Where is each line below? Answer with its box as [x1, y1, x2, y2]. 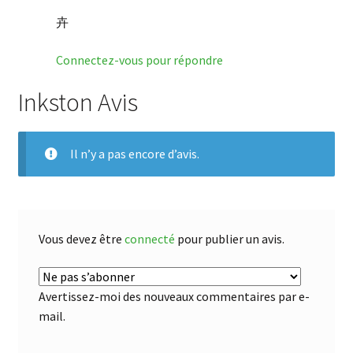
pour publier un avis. [174, 231, 284, 247]
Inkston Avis [17, 87, 138, 119]
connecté [124, 231, 175, 247]
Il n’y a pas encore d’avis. [69, 145, 199, 162]
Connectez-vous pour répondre [55, 51, 223, 68]
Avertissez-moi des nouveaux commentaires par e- [38, 288, 310, 305]
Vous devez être [38, 231, 124, 247]
